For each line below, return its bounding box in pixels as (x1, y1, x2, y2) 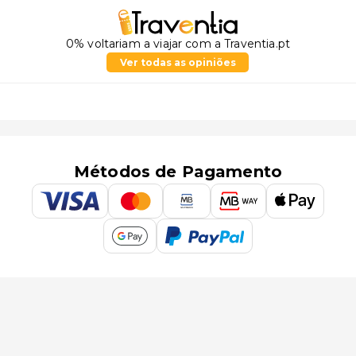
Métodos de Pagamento (73, 162, 282, 182)
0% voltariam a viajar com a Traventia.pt (65, 37, 290, 52)
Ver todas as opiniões (119, 56, 236, 69)
